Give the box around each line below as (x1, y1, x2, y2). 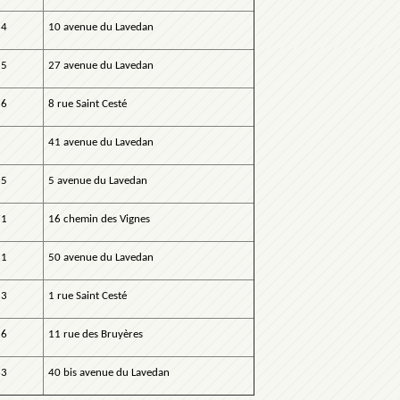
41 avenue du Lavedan (48, 137, 154, 149)
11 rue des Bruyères (48, 329, 143, 341)
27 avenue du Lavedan (48, 60, 154, 72)
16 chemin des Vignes (48, 213, 150, 226)
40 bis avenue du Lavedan (48, 367, 170, 379)
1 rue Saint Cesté (48, 290, 127, 303)
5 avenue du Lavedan (48, 175, 147, 187)
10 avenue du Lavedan (48, 21, 154, 34)
